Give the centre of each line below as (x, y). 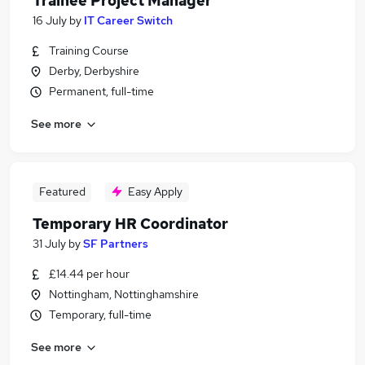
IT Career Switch (128, 20)
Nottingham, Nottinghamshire (124, 294)
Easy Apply (155, 191)
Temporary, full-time (100, 314)
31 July (49, 244)
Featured (62, 191)
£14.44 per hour (89, 274)
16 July (50, 20)
